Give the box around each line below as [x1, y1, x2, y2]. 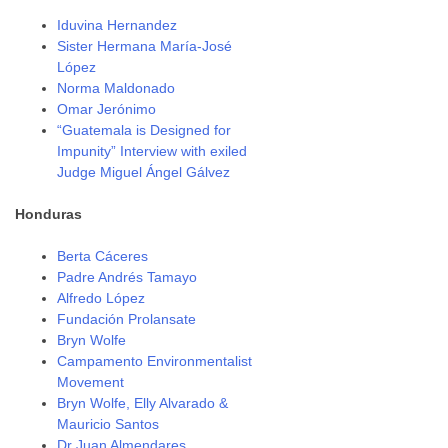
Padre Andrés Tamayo [57, 269, 198, 285]
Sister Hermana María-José [57, 38, 233, 54]
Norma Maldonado [57, 80, 176, 96]
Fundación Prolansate [57, 311, 197, 327]
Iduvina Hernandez [57, 17, 178, 33]
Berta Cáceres [57, 248, 149, 264]
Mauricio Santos [57, 416, 160, 432]
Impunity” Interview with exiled [57, 143, 248, 159]
